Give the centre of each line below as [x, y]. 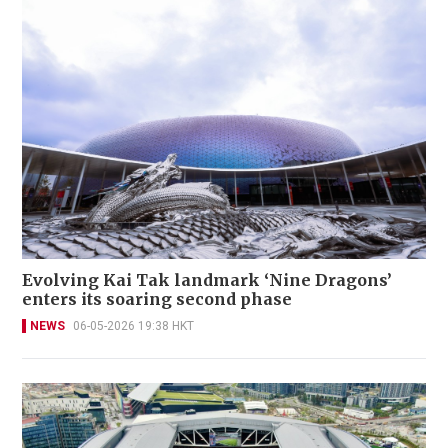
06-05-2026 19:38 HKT [133, 326]
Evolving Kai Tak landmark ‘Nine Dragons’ [207, 280]
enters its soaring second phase [157, 299]
